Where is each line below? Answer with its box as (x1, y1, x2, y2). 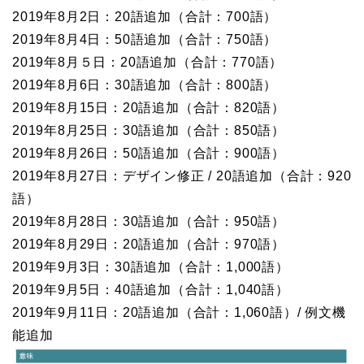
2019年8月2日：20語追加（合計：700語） (12, 9, 278, 24)
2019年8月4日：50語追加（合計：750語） (12, 32, 278, 46)
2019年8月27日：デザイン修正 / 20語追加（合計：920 (12, 168, 352, 183)
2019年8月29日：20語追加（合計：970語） (12, 236, 285, 251)
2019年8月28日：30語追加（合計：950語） (12, 214, 285, 228)
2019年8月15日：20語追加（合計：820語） (12, 100, 285, 115)
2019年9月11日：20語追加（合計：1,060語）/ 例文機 (12, 305, 346, 319)
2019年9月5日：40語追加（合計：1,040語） (12, 282, 289, 297)
